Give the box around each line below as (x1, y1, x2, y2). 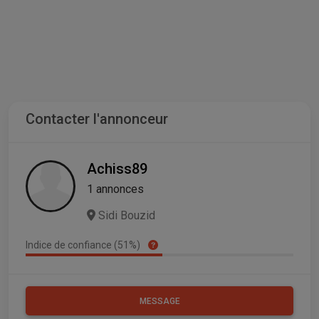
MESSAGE (139, 296, 180, 306)
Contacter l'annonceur (26, 110, 168, 127)
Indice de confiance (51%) (26, 239, 142, 251)
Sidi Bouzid (95, 208, 155, 222)
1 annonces (87, 182, 144, 196)
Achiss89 (87, 159, 147, 177)
